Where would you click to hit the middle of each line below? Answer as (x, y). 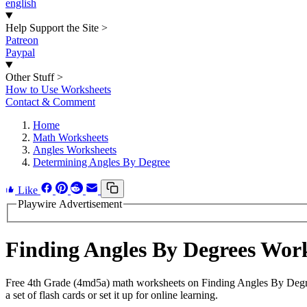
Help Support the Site (52, 28)
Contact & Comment (50, 102)
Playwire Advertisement (70, 204)
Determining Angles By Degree (101, 162)
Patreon (22, 40)
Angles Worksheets (75, 150)
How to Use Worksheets (58, 89)
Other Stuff (30, 77)
